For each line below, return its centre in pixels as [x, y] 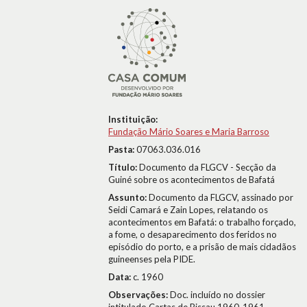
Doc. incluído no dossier [218, 295]
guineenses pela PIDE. [152, 259]
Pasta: [122, 149]
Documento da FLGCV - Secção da [208, 167]
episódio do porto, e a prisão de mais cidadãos [202, 247]
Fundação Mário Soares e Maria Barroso [189, 132]
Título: [124, 167]
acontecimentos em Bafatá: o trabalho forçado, [202, 222]
